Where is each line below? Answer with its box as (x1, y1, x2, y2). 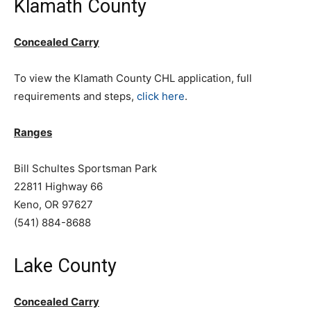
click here (137, 90, 185, 103)
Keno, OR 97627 (14, 198, 93, 211)
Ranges (14, 126, 52, 139)
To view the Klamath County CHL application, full (14, 72, 252, 85)
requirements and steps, (14, 90, 137, 103)
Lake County (14, 255, 117, 277)
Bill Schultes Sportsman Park (14, 162, 157, 175)
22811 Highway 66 (14, 180, 103, 193)
